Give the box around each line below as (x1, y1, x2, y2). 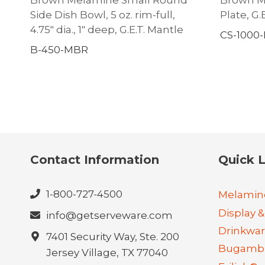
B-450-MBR (30, 43, 88, 56)
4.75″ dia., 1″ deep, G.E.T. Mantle (30, 23, 183, 35)
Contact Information (30, 152, 159, 167)
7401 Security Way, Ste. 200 (46, 230, 179, 243)
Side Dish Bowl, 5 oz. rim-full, (30, 8, 175, 21)
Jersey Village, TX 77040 (46, 246, 168, 258)
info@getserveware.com (46, 209, 173, 221)
